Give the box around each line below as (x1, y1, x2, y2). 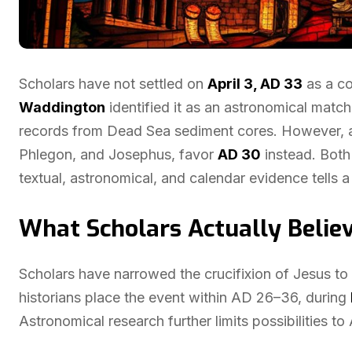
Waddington (19, 99, 105, 115)
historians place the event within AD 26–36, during (19, 289, 350, 306)
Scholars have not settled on (19, 75, 207, 92)
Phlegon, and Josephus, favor (19, 146, 218, 163)
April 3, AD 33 (207, 75, 302, 92)
